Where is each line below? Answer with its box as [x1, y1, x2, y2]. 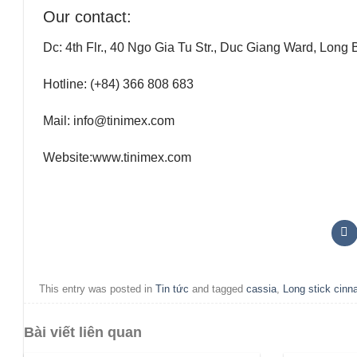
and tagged [189, 282, 247, 295]
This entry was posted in [39, 282, 156, 295]
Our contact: [43, 8, 131, 26]
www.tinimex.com [92, 150, 191, 164]
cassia [246, 282, 277, 295]
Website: [43, 150, 92, 164]
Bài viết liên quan [24, 324, 142, 341]
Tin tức [155, 282, 190, 295]
